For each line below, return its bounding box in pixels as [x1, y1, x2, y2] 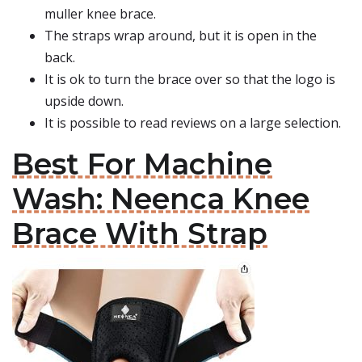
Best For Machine [12, 146, 272, 182]
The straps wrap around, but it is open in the [44, 27, 317, 44]
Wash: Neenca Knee [12, 181, 309, 217]
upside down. [44, 92, 124, 110]
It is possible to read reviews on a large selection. [44, 114, 341, 132]
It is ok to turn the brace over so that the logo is [44, 70, 335, 88]
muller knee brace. [44, 5, 156, 23]
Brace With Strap [12, 216, 267, 251]
